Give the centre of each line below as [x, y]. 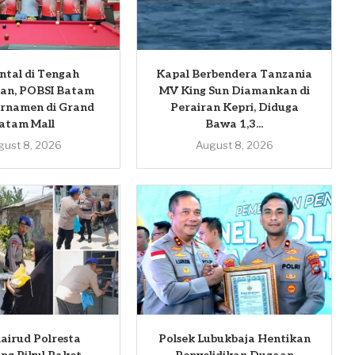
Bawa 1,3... [235, 124]
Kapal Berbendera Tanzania [235, 74]
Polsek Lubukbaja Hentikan [234, 339]
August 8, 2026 [234, 145]
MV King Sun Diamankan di [234, 91]
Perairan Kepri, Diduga [234, 108]
